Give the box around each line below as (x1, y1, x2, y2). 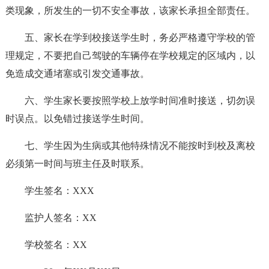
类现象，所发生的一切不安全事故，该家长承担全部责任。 (5, 5, 255, 16)
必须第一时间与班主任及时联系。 (5, 159, 150, 169)
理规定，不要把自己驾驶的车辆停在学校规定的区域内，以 (5, 50, 255, 61)
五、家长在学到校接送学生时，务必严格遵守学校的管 (24, 32, 255, 43)
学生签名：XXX (24, 186, 94, 196)
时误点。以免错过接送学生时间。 (5, 113, 150, 124)
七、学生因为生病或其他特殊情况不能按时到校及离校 (24, 141, 255, 151)
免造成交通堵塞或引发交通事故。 (5, 68, 150, 79)
